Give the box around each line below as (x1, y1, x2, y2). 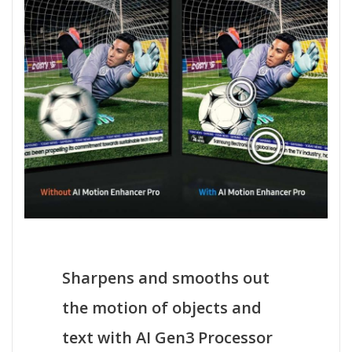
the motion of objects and (62, 296, 262, 318)
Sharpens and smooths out (62, 266, 270, 288)
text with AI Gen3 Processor (62, 326, 273, 348)
